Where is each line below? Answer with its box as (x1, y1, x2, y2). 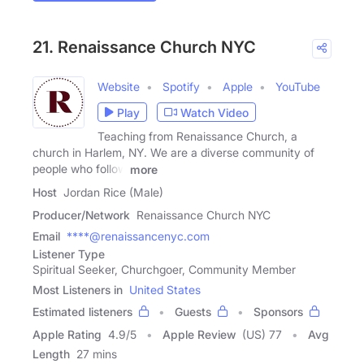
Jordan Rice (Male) (63, 184, 163, 199)
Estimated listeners (32, 304, 132, 318)
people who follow (32, 162, 127, 176)
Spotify (162, 80, 200, 94)
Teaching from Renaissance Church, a (97, 129, 297, 144)
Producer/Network (32, 207, 130, 222)
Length (32, 346, 70, 361)
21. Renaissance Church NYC (32, 37, 256, 58)
